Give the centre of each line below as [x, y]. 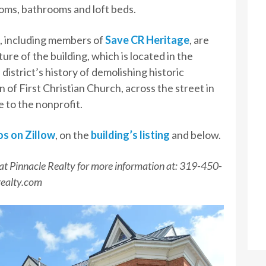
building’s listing [130, 134]
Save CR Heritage [147, 39]
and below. [195, 134]
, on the [73, 134]
